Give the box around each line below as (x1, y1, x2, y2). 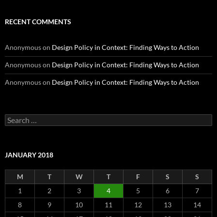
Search (4, 114, 25, 123)
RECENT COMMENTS (5, 17, 71, 26)
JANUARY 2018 (5, 151, 53, 159)
